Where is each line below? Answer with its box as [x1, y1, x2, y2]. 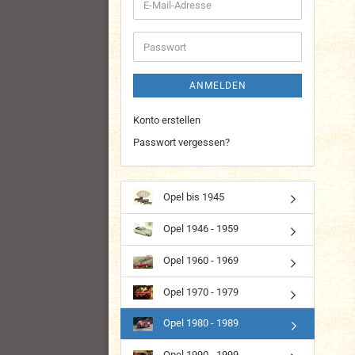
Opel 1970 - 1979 [161, 285, 239, 298]
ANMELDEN [189, 80, 246, 91]
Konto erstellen [133, 114, 200, 126]
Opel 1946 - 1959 [161, 223, 239, 235]
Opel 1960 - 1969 [161, 254, 239, 267]
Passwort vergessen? [133, 136, 230, 148]
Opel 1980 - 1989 [161, 317, 239, 330]
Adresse [143, 26, 180, 38]
